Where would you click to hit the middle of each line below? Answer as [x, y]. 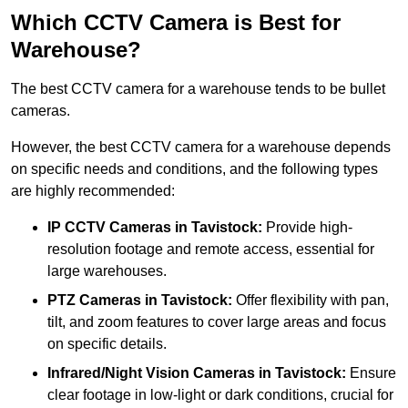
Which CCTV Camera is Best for [176, 22]
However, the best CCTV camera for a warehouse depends [201, 147]
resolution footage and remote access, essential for [211, 249]
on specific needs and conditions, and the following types [194, 168]
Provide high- [307, 227]
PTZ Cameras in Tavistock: [140, 300]
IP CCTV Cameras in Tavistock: [155, 227]
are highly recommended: [93, 190]
